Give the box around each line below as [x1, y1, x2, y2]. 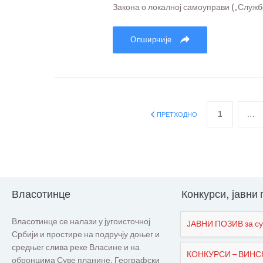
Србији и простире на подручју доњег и [12, 230, 160, 239]
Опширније [130, 36, 174, 44]
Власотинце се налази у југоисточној [12, 217, 150, 226]
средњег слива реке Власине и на [12, 243, 140, 252]
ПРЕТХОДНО [157, 111, 197, 118]
